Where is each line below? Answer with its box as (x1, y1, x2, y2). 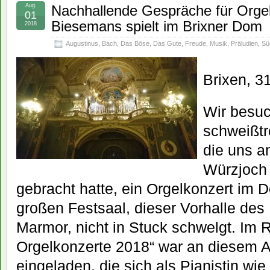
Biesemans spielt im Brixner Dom (51, 17, 262, 34)
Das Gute (153, 39, 181, 47)
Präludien (231, 39, 258, 47)
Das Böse (121, 39, 149, 47)
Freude (185, 39, 206, 47)
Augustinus (66, 39, 98, 47)
